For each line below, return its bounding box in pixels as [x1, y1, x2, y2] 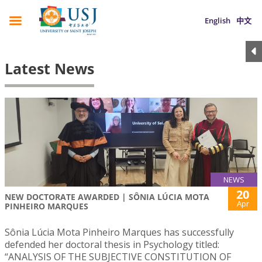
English [205, 15, 230, 26]
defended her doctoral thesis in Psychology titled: [5, 238, 219, 251]
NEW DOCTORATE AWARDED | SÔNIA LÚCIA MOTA [5, 191, 209, 203]
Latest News [5, 58, 94, 78]
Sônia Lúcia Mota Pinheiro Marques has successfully [5, 226, 234, 239]
